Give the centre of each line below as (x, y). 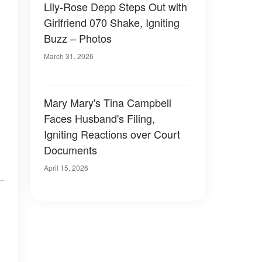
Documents (70, 150)
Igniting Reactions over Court (112, 134)
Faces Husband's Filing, (99, 118)
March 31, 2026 (69, 56)
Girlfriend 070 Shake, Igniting (112, 22)
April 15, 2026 (66, 168)
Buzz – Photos (78, 38)
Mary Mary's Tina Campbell (108, 102)
